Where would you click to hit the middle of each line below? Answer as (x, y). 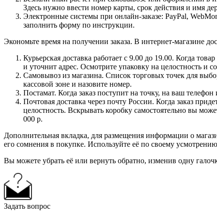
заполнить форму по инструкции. (79, 25)
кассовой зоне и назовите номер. (77, 84)
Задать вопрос (27, 206)
